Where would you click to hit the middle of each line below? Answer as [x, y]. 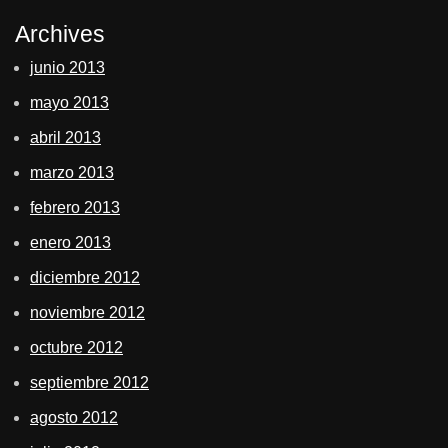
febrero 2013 [75, 207]
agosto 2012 [74, 417]
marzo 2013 [72, 172]
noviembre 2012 [87, 312]
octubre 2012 [76, 347]
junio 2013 [67, 67]
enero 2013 [70, 242]
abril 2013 [65, 137]
